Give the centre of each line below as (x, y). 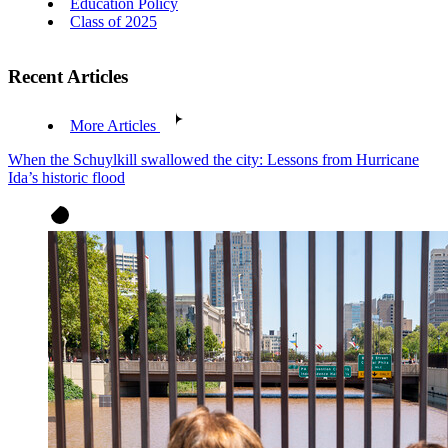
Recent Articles (68, 76)
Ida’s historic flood (66, 177)
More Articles (113, 125)
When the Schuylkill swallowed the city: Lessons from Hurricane (213, 159)
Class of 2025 (113, 22)
